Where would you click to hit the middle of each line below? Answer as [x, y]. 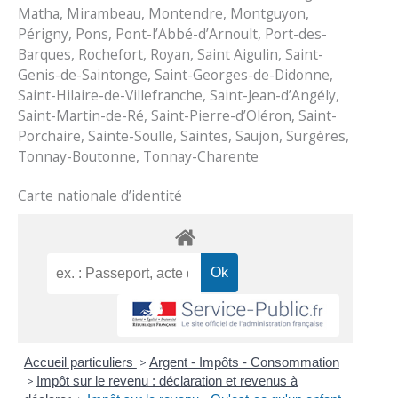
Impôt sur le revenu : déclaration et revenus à [167, 380]
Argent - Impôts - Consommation [244, 362]
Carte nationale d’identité [100, 196]
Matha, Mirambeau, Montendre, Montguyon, [164, 13]
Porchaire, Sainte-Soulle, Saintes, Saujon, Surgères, [184, 135]
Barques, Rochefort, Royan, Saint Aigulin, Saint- [171, 54]
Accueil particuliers [80, 362]
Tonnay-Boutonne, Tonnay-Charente [139, 156]
